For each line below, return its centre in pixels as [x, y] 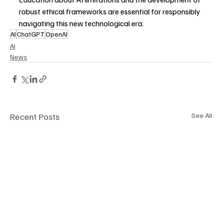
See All [202, 115]
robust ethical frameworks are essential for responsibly [110, 11]
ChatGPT [31, 34]
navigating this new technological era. [81, 23]
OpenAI [56, 34]
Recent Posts [35, 116]
